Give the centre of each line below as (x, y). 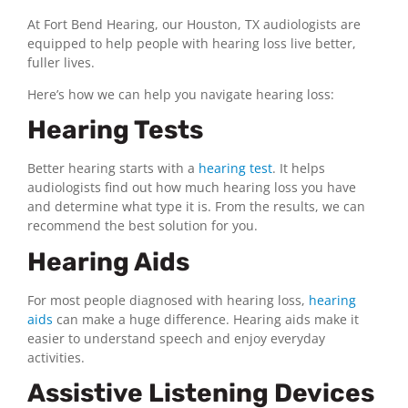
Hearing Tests (115, 130)
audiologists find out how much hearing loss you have (192, 188)
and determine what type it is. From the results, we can (196, 207)
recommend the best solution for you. (143, 226)
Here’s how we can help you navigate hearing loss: (181, 95)
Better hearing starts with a (111, 168)
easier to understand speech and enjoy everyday (176, 338)
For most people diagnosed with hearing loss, (166, 300)
